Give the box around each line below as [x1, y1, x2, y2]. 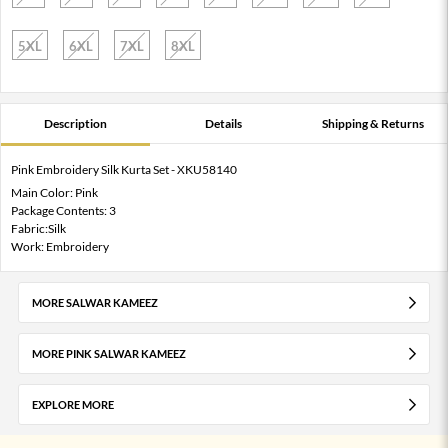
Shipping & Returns [321, 115, 424, 131]
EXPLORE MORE [31, 397, 114, 411]
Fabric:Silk [11, 220, 66, 236]
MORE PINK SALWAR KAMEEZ [31, 346, 186, 360]
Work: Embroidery [11, 238, 109, 254]
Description [43, 115, 107, 131]
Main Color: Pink [11, 184, 98, 200]
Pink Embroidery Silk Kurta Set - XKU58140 [11, 161, 237, 177]
